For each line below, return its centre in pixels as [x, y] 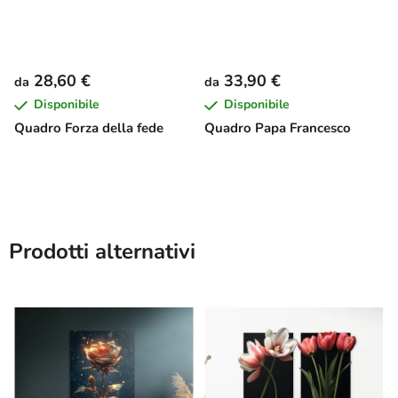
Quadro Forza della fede [89, 127]
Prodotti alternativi [102, 251]
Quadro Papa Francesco [278, 127]
